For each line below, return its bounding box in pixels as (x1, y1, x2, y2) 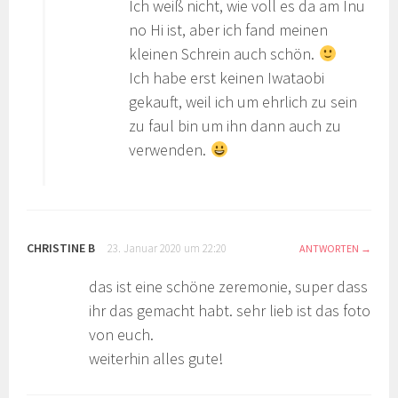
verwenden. (129, 139, 211, 161)
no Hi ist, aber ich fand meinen (129, 20, 329, 41)
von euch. (89, 324, 155, 346)
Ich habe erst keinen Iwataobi (129, 68, 325, 89)
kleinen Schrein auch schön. (129, 44, 319, 65)
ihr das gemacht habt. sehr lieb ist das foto (89, 300, 371, 322)
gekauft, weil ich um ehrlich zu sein (129, 92, 358, 113)
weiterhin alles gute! (89, 348, 224, 370)
